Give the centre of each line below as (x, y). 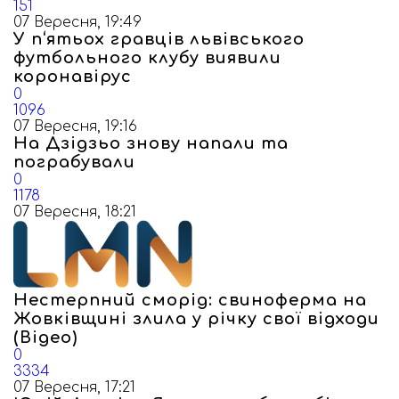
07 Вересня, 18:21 (75, 212)
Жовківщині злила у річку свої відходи (196, 319)
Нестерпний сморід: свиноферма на (190, 300)
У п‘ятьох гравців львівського (159, 39)
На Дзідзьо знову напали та (151, 143)
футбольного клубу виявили (147, 58)
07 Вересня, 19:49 (77, 22)
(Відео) (45, 338)
